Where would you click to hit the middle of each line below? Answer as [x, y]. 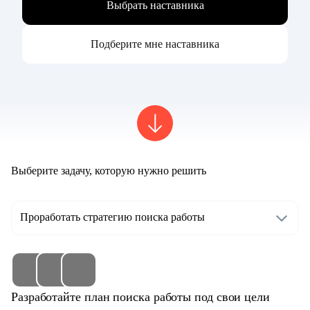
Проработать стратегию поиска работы [112, 217]
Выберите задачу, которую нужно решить [109, 171]
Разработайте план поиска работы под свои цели [140, 297]
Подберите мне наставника [155, 44]
